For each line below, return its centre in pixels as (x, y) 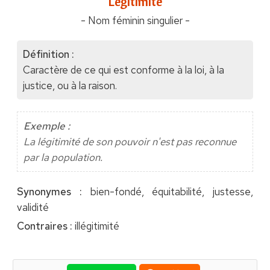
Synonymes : (49, 192)
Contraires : (44, 226)
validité (33, 208)
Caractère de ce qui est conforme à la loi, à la (123, 70)
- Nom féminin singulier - (135, 20)
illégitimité (96, 226)
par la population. (63, 158)
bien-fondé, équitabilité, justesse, (168, 192)
